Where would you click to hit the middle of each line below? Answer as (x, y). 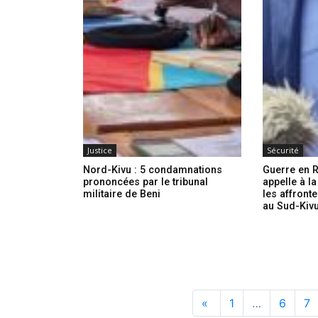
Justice (100, 150)
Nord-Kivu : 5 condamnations (153, 170)
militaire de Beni (122, 194)
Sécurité (283, 150)
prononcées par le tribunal (146, 182)
